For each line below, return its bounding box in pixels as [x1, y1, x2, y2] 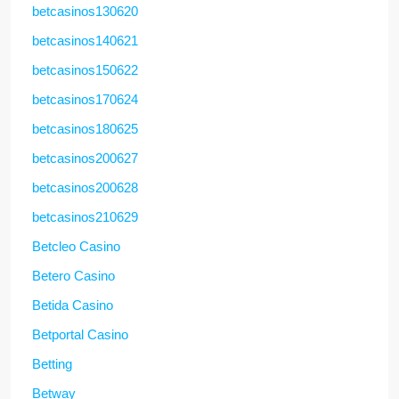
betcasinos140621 [32, 32, 138, 48]
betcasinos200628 [32, 179, 138, 195]
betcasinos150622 [32, 61, 138, 77]
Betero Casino [32, 267, 115, 283]
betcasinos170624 [32, 91, 138, 107]
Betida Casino [32, 297, 113, 313]
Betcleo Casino [32, 238, 120, 254]
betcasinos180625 [32, 120, 138, 136]
